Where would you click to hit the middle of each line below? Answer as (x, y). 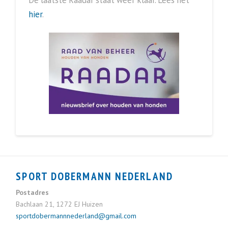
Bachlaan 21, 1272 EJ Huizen (60, 204)
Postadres (33, 193)
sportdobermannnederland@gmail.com (76, 216)
